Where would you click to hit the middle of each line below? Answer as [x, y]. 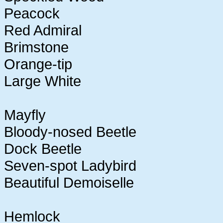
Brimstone [36, 47]
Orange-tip [38, 64]
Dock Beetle [43, 148]
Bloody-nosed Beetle [70, 131]
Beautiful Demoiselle [69, 182]
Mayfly [25, 114]
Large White [43, 81]
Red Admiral [43, 30]
